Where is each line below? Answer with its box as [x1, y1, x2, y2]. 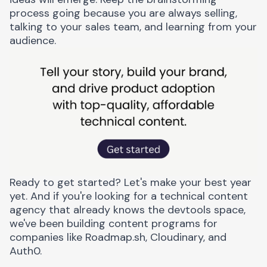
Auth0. [10, 243, 42, 258]
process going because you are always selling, [10, 5, 237, 20]
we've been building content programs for [10, 216, 218, 231]
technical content [160, 188, 248, 203]
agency [10, 202, 46, 217]
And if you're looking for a [27, 188, 160, 203]
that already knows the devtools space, [46, 202, 246, 217]
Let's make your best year [124, 175, 252, 190]
